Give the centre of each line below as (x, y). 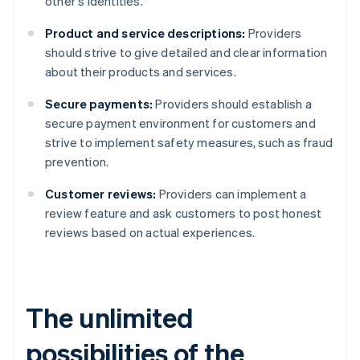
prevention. (77, 162)
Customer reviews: (101, 194)
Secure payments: (99, 104)
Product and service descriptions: (145, 33)
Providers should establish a (233, 104)
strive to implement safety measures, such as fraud (189, 143)
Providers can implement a (231, 194)
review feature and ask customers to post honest (184, 213)
